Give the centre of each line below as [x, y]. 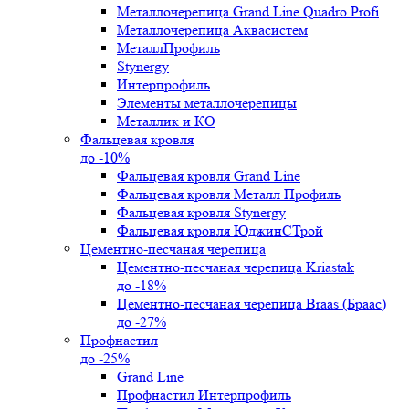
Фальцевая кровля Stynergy [201, 212]
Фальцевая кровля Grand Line [209, 176]
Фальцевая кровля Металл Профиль [229, 194]
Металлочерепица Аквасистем [212, 30]
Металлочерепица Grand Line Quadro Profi [248, 11]
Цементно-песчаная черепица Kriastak [236, 267]
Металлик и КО [166, 121]
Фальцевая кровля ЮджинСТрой [220, 231]
